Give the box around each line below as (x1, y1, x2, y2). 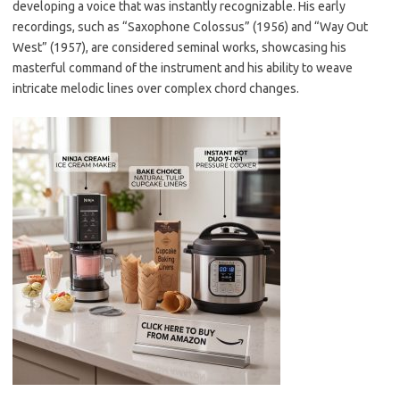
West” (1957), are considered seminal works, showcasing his (12, 40, 346, 54)
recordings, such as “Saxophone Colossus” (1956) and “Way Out (12, 20, 368, 34)
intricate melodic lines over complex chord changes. (12, 81, 299, 96)
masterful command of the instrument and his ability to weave (12, 61, 353, 75)
